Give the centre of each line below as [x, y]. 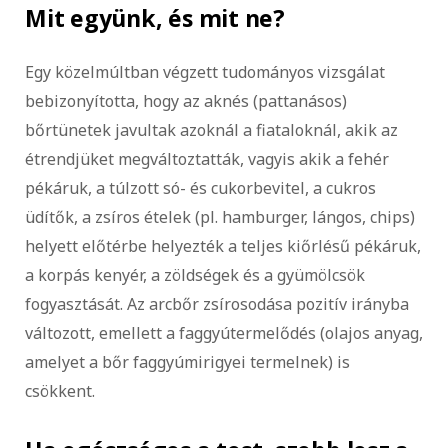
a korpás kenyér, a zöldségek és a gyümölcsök [195, 274]
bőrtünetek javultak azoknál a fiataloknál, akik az [211, 129]
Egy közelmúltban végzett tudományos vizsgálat [205, 71]
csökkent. [62, 390]
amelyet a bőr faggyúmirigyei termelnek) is [187, 361]
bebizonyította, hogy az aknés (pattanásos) [186, 100]
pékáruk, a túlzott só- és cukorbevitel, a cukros [200, 187]
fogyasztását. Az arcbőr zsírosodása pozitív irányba [217, 303]
